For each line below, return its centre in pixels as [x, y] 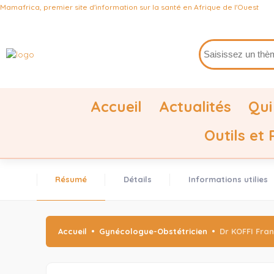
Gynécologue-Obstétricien [153, 231]
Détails [138, 179]
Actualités [195, 106]
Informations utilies [228, 179]
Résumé [71, 179]
